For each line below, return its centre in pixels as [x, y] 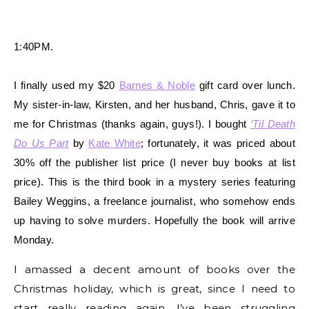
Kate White [115, 143]
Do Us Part [41, 143]
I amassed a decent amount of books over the [154, 269]
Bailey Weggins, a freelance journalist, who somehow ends [154, 201]
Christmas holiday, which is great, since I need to [154, 288]
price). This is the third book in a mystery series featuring [154, 181]
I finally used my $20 [67, 85]
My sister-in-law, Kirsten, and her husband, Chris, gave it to [154, 104]
